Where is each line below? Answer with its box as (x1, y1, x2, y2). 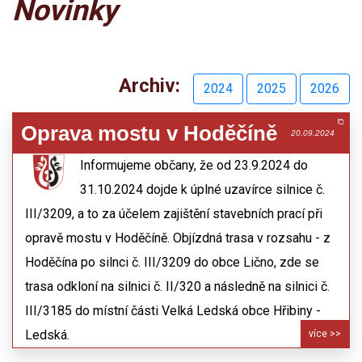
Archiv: (119, 74, 190, 98)
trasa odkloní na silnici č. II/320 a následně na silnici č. (25, 279, 330, 294)
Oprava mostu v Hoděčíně (21, 121, 277, 145)
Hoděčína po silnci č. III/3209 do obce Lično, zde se (25, 255, 319, 270)
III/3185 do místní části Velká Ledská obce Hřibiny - (25, 303, 321, 318)
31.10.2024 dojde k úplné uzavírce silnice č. (79, 182, 325, 197)
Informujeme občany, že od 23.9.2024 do (79, 158, 308, 173)
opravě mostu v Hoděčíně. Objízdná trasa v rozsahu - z (25, 230, 330, 246)
